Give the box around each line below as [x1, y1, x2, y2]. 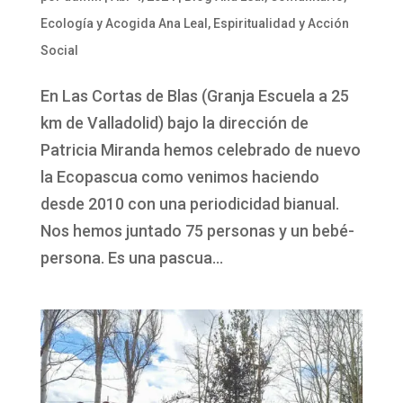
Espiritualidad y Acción [212, 16, 349, 31]
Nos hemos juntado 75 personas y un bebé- [40, 221, 354, 241]
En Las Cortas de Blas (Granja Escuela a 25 [40, 86, 349, 106]
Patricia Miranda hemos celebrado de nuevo [40, 140, 361, 160]
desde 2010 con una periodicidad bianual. [40, 194, 339, 214]
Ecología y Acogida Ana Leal [40, 16, 208, 31]
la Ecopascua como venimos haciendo [40, 167, 319, 187]
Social [40, 43, 78, 58]
